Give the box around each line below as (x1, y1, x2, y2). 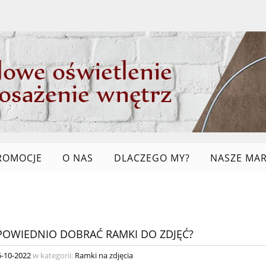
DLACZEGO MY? (113, 151, 190, 164)
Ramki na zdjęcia (75, 249, 133, 261)
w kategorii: (31, 249, 75, 261)
